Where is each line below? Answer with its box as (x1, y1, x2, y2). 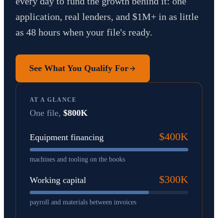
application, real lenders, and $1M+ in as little (16, 11, 199, 22)
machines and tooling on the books (30, 156, 125, 163)
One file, (30, 108, 63, 118)
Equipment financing (30, 132, 104, 142)
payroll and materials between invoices (30, 199, 136, 206)
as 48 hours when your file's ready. (16, 27, 152, 37)
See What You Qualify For (29, 63, 128, 73)
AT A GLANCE (30, 96, 77, 103)
